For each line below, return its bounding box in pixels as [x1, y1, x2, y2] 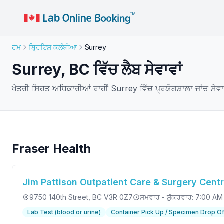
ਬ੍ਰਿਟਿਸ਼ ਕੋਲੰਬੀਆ [28, 43, 77, 51]
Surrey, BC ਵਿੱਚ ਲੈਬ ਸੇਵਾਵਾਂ [12, 60, 182, 78]
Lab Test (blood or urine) [27, 208, 101, 216]
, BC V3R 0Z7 [88, 193, 133, 201]
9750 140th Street [29, 193, 88, 201]
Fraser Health [12, 141, 91, 156]
